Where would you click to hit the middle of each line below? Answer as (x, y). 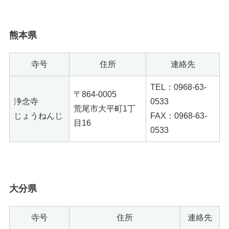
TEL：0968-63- (178, 87)
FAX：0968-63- (179, 116)
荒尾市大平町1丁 (105, 108)
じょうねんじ (38, 116)
